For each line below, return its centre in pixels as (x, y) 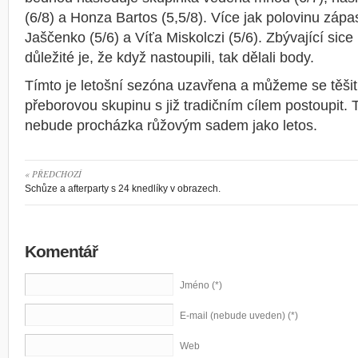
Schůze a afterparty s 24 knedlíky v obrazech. (123, 189)
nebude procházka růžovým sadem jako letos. (171, 125)
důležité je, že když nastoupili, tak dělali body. (169, 58)
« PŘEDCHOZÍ (53, 174)
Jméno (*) (201, 285)
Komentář (61, 251)
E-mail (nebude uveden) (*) (239, 316)
